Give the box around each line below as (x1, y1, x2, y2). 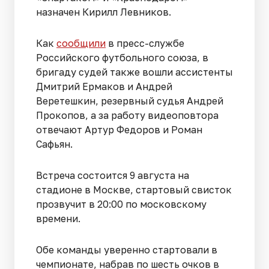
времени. (36, 212, 80, 225)
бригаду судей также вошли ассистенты (36, 65, 233, 78)
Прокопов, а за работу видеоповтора (36, 109, 219, 121)
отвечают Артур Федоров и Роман (36, 123, 202, 136)
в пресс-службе (106, 37, 184, 49)
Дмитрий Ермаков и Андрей (36, 80, 172, 92)
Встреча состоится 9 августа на (36, 169, 189, 181)
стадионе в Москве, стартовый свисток (36, 183, 232, 196)
